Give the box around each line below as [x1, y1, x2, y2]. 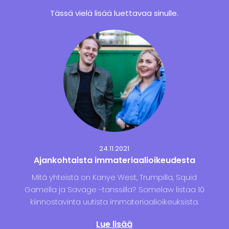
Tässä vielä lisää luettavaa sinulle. [50, 8, 179, 19]
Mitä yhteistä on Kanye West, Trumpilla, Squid [32, 172, 197, 183]
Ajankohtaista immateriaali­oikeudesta [33, 154, 195, 167]
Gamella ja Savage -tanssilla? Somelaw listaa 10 [24, 184, 204, 195]
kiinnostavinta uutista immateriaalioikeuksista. [30, 196, 199, 208]
